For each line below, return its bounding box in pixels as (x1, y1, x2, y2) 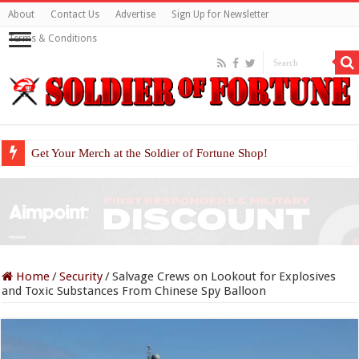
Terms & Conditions (8, 33, 97, 44)
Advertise (115, 9, 155, 20)
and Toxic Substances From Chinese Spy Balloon (2, 283, 267, 298)
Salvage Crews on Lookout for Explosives (112, 268, 337, 284)
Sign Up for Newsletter (171, 9, 269, 20)
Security (59, 268, 103, 284)
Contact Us (50, 9, 99, 20)
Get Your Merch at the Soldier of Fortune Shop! (31, 146, 268, 159)
